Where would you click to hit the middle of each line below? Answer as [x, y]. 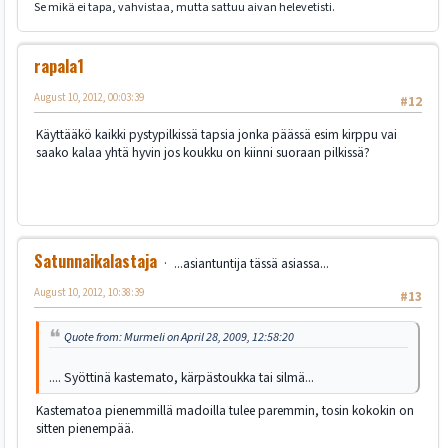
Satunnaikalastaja [95, 260]
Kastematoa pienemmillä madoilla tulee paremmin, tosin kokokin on [225, 411]
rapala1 [59, 65]
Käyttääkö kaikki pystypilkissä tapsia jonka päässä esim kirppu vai [216, 135]
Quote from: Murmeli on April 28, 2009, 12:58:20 [179, 337]
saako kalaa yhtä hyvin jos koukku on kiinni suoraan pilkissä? [203, 153]
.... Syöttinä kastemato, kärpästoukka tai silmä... [181, 378]
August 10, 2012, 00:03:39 [89, 97]
